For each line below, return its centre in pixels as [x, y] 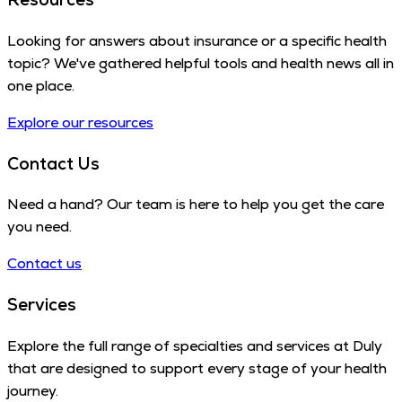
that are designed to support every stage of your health [197, 368]
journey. [33, 390]
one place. [41, 86]
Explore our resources [80, 122]
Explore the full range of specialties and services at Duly [195, 345]
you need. [39, 227]
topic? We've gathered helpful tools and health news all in [201, 63]
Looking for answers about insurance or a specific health [197, 41]
